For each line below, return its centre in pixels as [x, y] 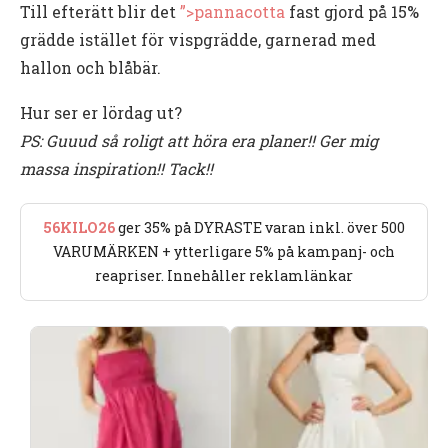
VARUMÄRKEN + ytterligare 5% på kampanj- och [224, 251]
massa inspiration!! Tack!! [116, 168]
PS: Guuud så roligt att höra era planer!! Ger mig [199, 140]
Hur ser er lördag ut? [101, 112]
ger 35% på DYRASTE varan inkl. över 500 [260, 227]
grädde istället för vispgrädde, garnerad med [198, 39]
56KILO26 [79, 227]
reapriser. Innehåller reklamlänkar [224, 275]
